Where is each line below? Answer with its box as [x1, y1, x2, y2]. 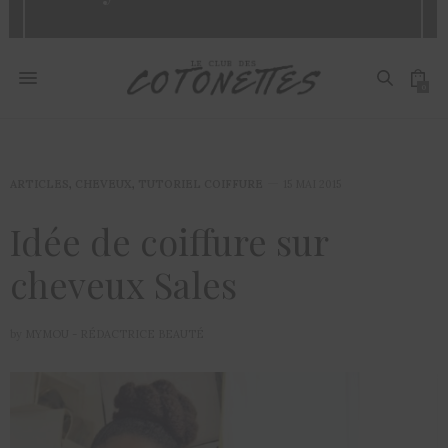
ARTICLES [10, 177, 69, 191]
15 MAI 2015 [283, 177, 341, 191]
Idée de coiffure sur [10, 217, 328, 265]
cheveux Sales [10, 260, 237, 308]
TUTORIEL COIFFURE [138, 177, 263, 191]
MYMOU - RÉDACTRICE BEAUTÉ [25, 327, 204, 341]
